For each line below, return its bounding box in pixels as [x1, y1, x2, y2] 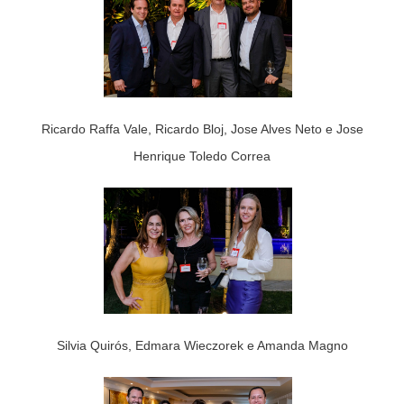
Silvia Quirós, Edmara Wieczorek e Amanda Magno [56, 337, 348, 353]
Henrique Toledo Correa [133, 149, 271, 164]
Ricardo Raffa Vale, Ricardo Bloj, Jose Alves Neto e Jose [41, 122, 363, 137]
